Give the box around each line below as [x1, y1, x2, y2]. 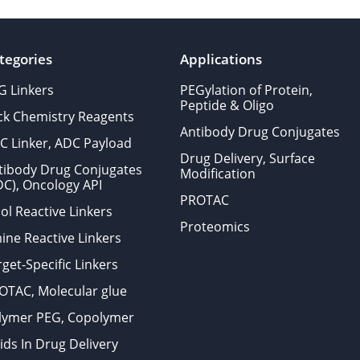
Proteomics [179, 218, 250, 235]
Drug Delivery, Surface [179, 149, 315, 167]
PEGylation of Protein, [179, 81, 313, 99]
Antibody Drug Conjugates [179, 123, 340, 141]
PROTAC [179, 191, 229, 209]
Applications [179, 50, 262, 68]
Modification [179, 165, 256, 182]
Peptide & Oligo [179, 96, 274, 114]
